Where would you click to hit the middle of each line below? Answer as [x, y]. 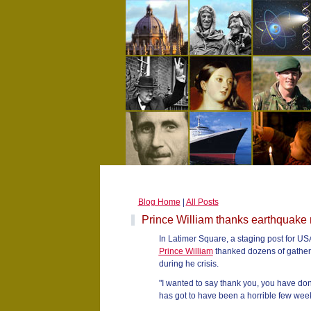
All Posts [202, 202]
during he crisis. [188, 264]
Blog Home [159, 202]
